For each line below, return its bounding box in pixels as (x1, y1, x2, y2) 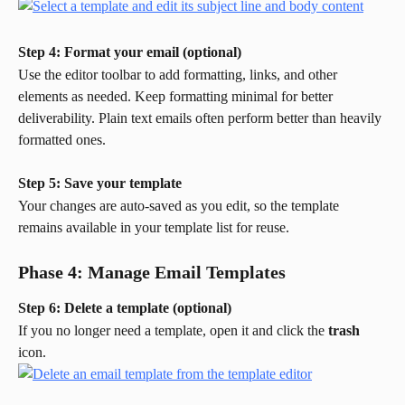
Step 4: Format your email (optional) (18, 44, 241, 61)
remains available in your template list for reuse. (18, 219, 289, 235)
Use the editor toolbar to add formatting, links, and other (18, 66, 341, 82)
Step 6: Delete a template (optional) (18, 300, 231, 316)
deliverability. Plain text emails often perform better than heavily (18, 109, 385, 126)
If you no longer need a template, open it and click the (18, 322, 328, 338)
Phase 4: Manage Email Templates (18, 262, 286, 283)
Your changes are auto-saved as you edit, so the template (18, 197, 343, 213)
